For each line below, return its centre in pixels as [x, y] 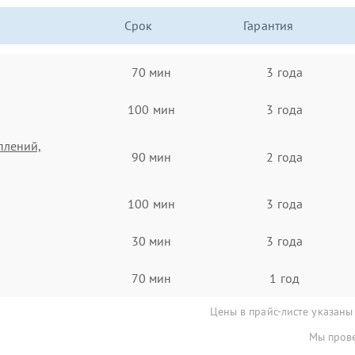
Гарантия [269, 25]
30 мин [151, 241]
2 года [284, 157]
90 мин [151, 157]
